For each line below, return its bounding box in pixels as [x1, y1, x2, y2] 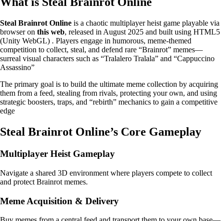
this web [37, 28, 65, 37]
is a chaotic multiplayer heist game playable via [72, 19, 220, 28]
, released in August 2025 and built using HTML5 [65, 28, 220, 37]
